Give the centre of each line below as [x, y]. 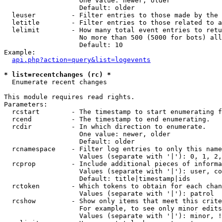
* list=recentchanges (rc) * [57, 75]
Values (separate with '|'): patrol [109, 194]
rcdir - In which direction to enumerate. [105, 127]
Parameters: [26, 104]
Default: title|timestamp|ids [97, 179]
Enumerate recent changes [55, 82]
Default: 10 [63, 45]
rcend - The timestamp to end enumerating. [107, 119]
